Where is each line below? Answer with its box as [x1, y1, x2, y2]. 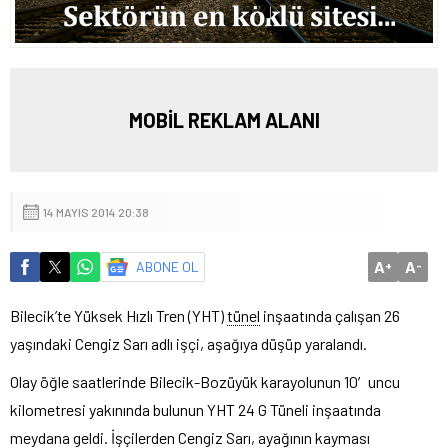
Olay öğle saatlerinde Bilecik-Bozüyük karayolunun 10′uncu [10, 371, 400, 391]
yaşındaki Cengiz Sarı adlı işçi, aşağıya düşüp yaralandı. [10, 333, 367, 353]
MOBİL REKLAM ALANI [128, 107, 320, 132]
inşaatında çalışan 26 [260, 305, 400, 325]
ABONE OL [136, 257, 199, 275]
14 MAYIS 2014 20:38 [43, 204, 149, 219]
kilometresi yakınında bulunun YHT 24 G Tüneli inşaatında [10, 399, 381, 419]
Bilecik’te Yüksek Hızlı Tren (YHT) [10, 305, 227, 325]
